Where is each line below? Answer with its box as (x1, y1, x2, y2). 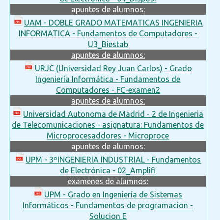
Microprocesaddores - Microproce (47, 131, 169, 140)
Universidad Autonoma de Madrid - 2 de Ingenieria (23, 109, 204, 118)
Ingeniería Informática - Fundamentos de (35, 74, 181, 83)
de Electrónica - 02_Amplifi (60, 165, 156, 175)
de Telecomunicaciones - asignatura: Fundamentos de (12, 120, 204, 129)
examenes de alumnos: (67, 176, 148, 186)
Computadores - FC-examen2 (55, 85, 160, 94)
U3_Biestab (87, 39, 128, 49)
